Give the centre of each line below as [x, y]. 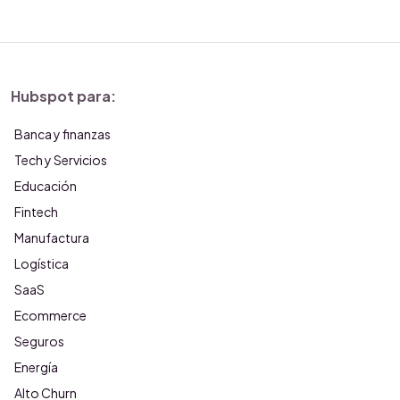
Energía [36, 367]
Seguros [39, 341]
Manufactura [52, 237]
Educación [46, 186]
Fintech [36, 212]
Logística [42, 263]
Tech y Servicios [61, 160]
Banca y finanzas [62, 134]
